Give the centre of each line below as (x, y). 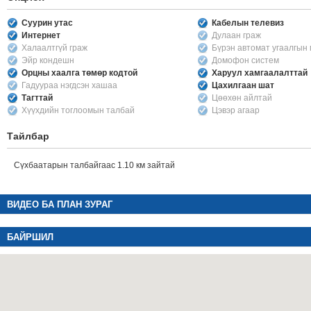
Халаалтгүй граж (54, 48)
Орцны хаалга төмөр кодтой (79, 73)
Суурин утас (47, 23)
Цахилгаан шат (243, 85)
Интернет (41, 35)
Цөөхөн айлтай (242, 98)
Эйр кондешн (48, 60)
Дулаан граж (236, 35)
